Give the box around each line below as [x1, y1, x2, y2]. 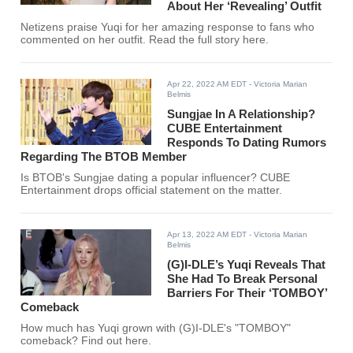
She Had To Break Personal [167, 272, 318, 286]
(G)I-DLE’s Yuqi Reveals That [167, 258, 326, 272]
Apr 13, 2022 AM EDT [167, 230, 247, 240]
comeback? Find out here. [20, 335, 152, 347]
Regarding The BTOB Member [20, 150, 188, 164]
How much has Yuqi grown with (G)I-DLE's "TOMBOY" [20, 322, 292, 335]
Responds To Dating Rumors [167, 136, 327, 150]
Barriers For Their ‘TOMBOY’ [167, 286, 328, 300]
